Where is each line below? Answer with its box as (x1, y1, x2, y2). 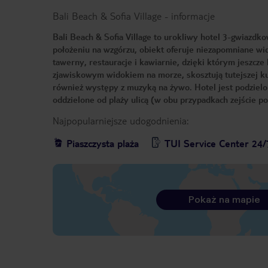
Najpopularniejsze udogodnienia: (53, 114, 188, 127)
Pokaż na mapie (188, 194, 260, 206)
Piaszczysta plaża (66, 137, 139, 150)
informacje (171, 10, 215, 23)
